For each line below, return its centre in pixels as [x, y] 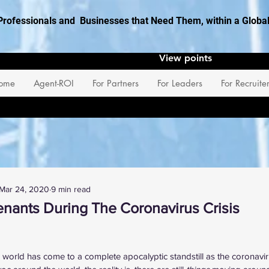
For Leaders [180, 83]
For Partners [116, 83]
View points [186, 58]
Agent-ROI [54, 83]
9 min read [71, 189]
